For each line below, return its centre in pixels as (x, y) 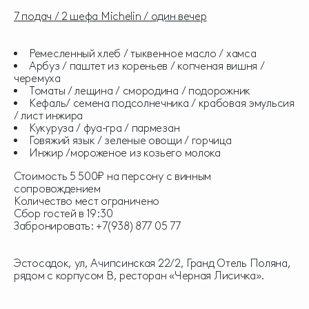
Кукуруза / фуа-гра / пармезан (106, 128)
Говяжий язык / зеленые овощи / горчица (130, 141)
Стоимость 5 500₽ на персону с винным (113, 177)
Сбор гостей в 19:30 (63, 214)
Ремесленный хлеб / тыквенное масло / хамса (143, 54)
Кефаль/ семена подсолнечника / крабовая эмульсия (162, 103)
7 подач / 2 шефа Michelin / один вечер (110, 17)
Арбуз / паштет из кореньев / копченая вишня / (147, 66)
